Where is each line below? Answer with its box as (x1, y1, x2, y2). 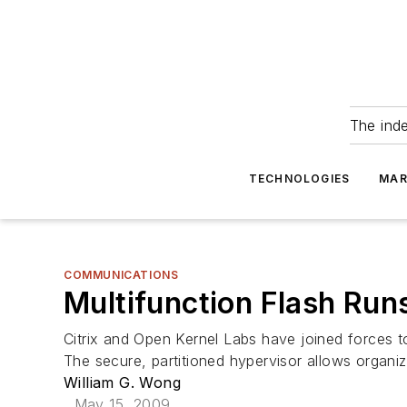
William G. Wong (64, 373, 181, 392)
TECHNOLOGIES (248, 172, 351, 185)
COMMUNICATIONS (64, 268, 179, 282)
